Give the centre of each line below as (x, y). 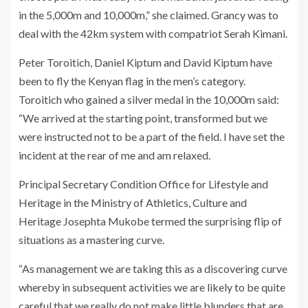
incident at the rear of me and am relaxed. (114, 155)
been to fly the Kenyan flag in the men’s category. (132, 80)
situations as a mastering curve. (91, 239)
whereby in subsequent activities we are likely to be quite (152, 287)
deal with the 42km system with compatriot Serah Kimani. (153, 33)
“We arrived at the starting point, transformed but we (143, 118)
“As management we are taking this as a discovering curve (153, 268)
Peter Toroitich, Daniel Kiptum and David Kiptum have (145, 62)
